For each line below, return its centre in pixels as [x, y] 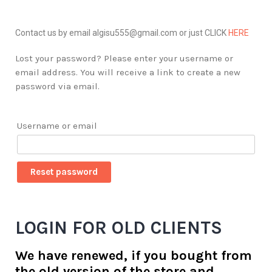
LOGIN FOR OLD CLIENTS [119, 228]
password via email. [57, 87]
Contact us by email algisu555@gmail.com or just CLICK [122, 33]
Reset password [64, 172]
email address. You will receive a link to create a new [128, 73]
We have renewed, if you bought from [134, 255]
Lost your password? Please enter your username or [124, 59]
